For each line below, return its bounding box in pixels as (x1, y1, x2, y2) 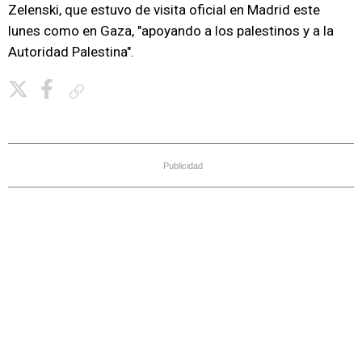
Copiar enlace (90, 85, 149, 97)
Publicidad (163, 161, 203, 170)
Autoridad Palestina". (8, 44, 134, 60)
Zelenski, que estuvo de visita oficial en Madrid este (8, 2, 320, 18)
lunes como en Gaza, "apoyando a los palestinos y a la (8, 23, 334, 39)
